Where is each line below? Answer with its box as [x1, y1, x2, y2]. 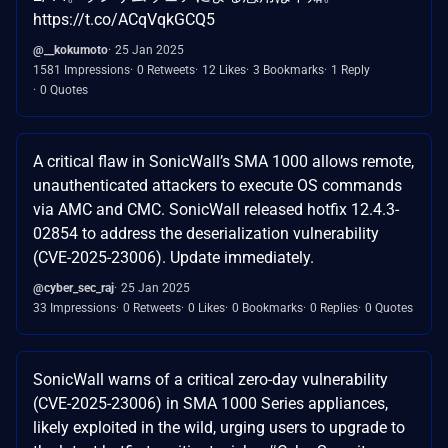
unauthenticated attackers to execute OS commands [33, 175, 402, 195]
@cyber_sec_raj [33, 280, 114, 295]
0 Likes [188, 300, 225, 315]
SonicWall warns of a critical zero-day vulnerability [33, 369, 388, 389]
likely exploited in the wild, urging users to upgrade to [33, 417, 405, 437]
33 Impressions [33, 300, 116, 315]
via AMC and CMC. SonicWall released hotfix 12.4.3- [33, 199, 399, 219]
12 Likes [202, 62, 246, 77]
